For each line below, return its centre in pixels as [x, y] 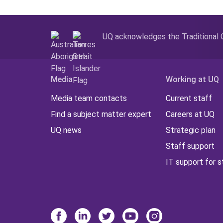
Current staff [189, 99]
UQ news [66, 130]
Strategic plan [191, 130]
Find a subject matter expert [101, 114]
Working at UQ [193, 80]
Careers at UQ [190, 114]
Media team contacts [89, 99]
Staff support [190, 146]
